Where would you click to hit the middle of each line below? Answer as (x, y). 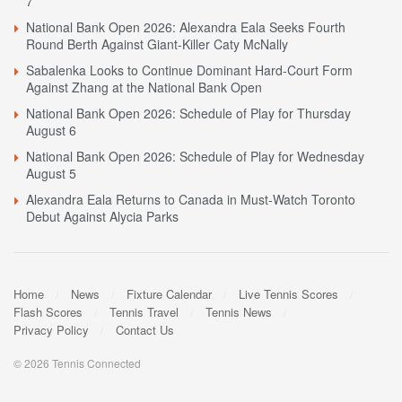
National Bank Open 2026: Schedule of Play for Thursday (188, 114)
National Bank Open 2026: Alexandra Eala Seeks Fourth (186, 27)
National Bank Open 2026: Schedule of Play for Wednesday (195, 157)
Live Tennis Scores (288, 293)
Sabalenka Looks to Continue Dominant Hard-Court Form (189, 70)
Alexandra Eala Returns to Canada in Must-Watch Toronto (191, 200)
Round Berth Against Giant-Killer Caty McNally (157, 44)
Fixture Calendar (169, 293)
